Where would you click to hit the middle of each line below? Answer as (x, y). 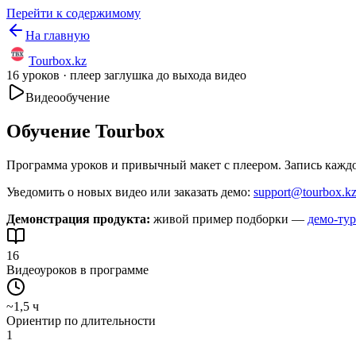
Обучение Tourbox (85, 131)
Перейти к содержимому (74, 13)
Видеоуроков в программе (77, 269)
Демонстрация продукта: (78, 219)
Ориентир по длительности (81, 320)
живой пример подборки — (227, 219)
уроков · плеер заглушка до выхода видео (133, 75)
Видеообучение (68, 97)
